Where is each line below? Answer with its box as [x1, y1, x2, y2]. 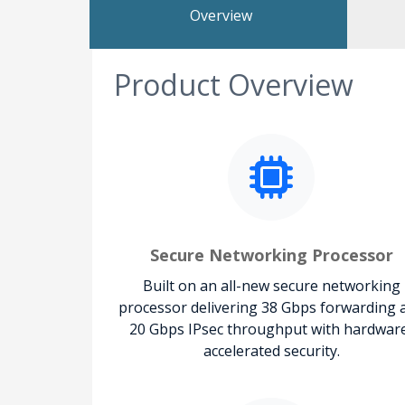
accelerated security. [202, 340, 340, 361]
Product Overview [114, 64, 353, 104]
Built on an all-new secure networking [142, 275, 400, 296]
